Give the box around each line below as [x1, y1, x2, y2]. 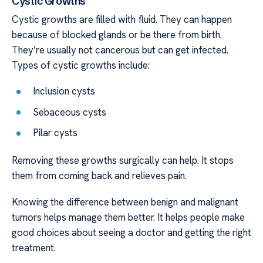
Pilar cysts [33, 126, 78, 140]
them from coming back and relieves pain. [12, 169, 187, 183]
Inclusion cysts [33, 85, 96, 98]
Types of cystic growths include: [12, 58, 150, 72]
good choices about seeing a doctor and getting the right [12, 225, 251, 239]
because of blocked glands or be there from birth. [12, 28, 222, 41]
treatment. [12, 241, 56, 254]
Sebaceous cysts [33, 105, 107, 119]
